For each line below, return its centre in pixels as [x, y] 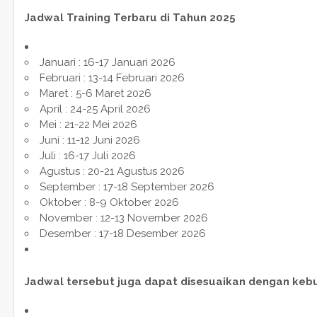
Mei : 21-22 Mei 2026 [88, 124]
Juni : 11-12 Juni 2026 [90, 140]
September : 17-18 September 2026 [127, 186]
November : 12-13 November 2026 [123, 218]
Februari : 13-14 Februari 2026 [112, 77]
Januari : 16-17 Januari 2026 [107, 62]
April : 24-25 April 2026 [95, 109]
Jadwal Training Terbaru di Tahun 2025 [130, 17]
